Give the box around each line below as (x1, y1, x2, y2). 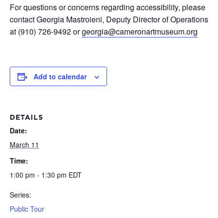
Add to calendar (34, 71, 87, 81)
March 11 (10, 139, 39, 149)
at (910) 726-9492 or (10, 25, 82, 37)
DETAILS (10, 112, 43, 122)
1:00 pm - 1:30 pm (10, 169, 69, 180)
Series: (10, 189, 31, 200)
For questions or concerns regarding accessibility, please (10, 1, 205, 13)
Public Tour (10, 203, 44, 214)
